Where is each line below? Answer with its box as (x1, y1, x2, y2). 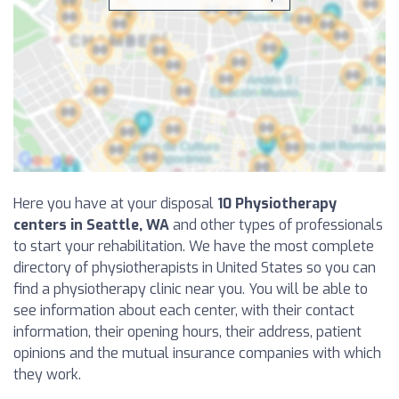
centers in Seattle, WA (13, 216, 169, 235)
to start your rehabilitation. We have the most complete (13, 237, 374, 256)
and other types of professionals (169, 216, 383, 235)
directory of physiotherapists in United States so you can (13, 258, 376, 278)
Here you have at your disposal (13, 194, 217, 214)
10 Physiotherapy (217, 194, 337, 214)
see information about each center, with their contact (13, 301, 354, 321)
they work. (13, 365, 81, 385)
